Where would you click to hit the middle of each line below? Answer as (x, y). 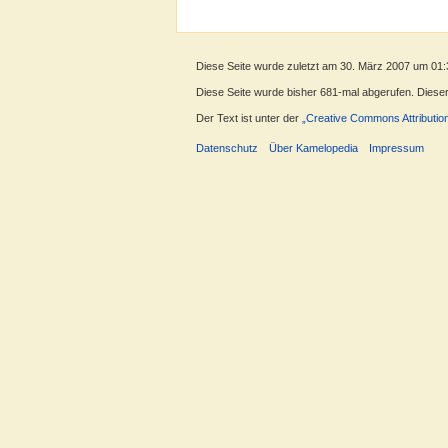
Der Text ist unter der (249, 117)
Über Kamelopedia (314, 148)
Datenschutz (227, 148)
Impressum (397, 148)
